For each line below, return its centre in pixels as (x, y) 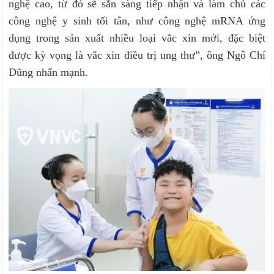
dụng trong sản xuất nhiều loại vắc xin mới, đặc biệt (137, 38)
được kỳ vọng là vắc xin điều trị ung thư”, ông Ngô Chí (137, 55)
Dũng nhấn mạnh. (49, 72)
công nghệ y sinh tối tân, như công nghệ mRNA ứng (137, 20)
